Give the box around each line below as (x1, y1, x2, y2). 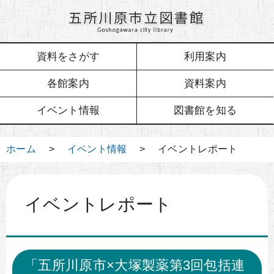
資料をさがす (36, 50, 100, 62)
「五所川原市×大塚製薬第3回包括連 (24, 257, 245, 273)
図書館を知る (173, 104, 237, 116)
